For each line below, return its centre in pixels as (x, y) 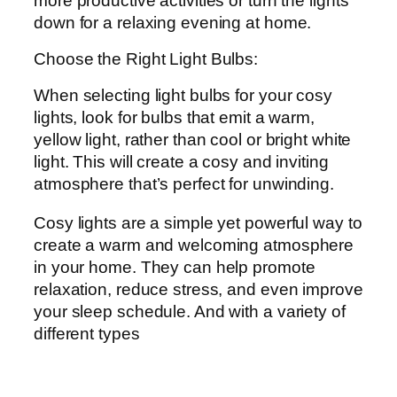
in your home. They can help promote (175, 267)
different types (87, 333)
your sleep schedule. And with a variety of (190, 311)
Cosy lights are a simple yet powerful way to (198, 222)
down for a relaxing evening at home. (173, 23)
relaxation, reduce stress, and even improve (198, 289)
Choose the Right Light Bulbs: (146, 58)
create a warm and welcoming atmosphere (194, 245)
